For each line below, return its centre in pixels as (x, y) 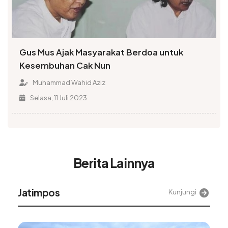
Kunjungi (182, 192)
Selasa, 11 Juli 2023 (58, 98)
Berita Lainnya (114, 163)
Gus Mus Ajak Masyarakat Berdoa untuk (102, 52)
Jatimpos (39, 193)
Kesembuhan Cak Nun (65, 66)
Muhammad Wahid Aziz (68, 83)
